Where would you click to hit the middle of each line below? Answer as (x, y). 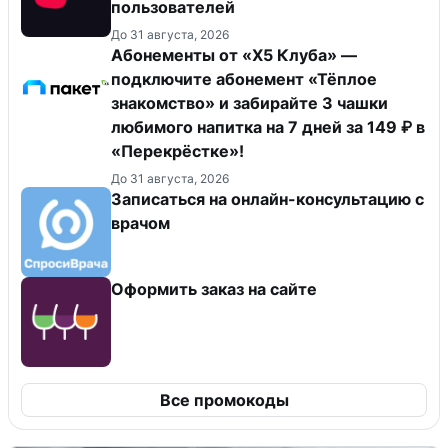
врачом (140, 223)
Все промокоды (224, 400)
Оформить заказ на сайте (214, 289)
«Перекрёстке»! (177, 151)
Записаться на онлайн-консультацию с (267, 199)
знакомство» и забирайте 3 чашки (249, 103)
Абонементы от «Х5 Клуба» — (234, 55)
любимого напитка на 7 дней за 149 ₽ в (268, 127)
